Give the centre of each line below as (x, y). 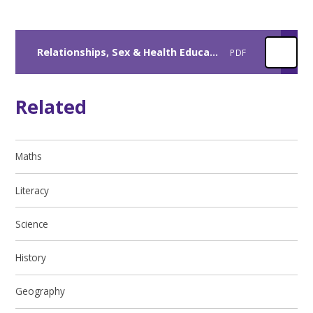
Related (51, 107)
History (31, 258)
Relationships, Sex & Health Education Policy (213, 52)
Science (32, 224)
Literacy (32, 190)
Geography (41, 291)
